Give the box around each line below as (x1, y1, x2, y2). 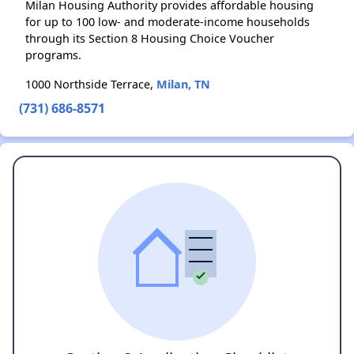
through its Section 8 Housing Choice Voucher (25, 31, 274, 46)
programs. (25, 47, 81, 62)
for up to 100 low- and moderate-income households (25, 14, 310, 29)
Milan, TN (156, 77, 210, 92)
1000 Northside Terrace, (25, 77, 156, 92)
